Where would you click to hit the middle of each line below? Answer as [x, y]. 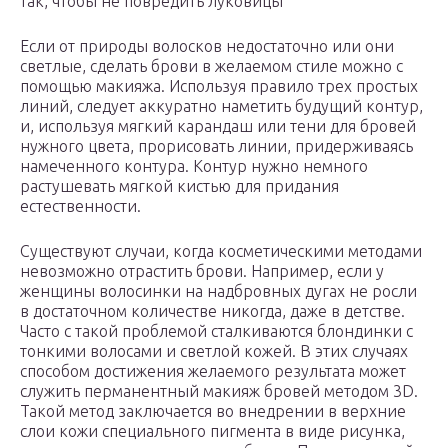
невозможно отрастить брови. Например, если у [202, 271]
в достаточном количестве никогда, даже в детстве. [212, 311]
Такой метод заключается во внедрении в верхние [213, 411]
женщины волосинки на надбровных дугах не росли [218, 291]
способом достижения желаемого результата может [213, 371]
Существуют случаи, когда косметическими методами [221, 251]
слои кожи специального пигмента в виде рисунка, [212, 431]
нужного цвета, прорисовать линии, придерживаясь [216, 146]
